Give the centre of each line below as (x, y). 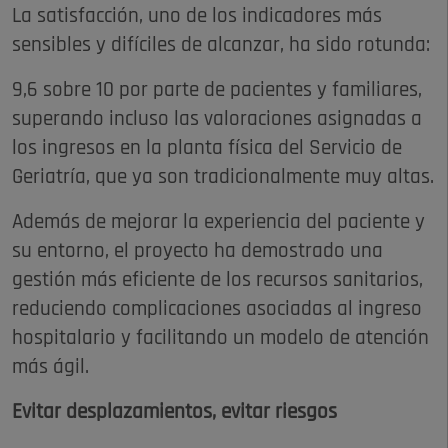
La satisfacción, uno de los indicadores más (197, 17)
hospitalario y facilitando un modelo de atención (220, 339)
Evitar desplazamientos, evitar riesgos (174, 413)
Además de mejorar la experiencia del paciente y (218, 223)
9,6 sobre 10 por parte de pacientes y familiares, (217, 91)
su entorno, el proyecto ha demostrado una (197, 252)
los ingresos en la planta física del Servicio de (207, 149)
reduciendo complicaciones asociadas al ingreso (217, 310)
